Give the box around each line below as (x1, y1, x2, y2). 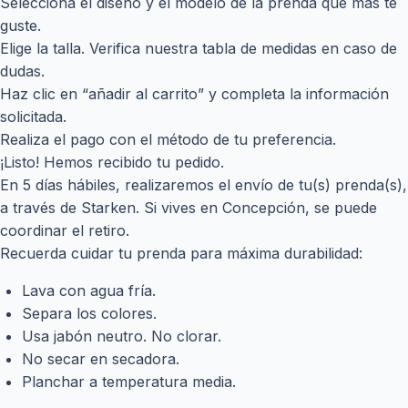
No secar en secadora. (22, 349, 184, 368)
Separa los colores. (22, 303, 157, 322)
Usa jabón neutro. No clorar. (22, 326, 221, 345)
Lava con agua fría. (22, 280, 156, 300)
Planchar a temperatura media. (22, 372, 236, 391)
